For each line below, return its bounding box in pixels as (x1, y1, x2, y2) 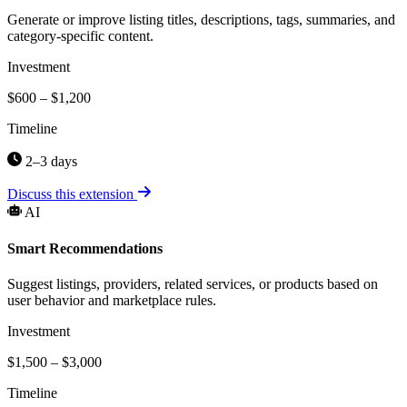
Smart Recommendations (7, 240, 163, 256)
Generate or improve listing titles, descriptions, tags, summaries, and (7, 12, 395, 28)
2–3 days (22, 154, 77, 170)
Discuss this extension (7, 186, 137, 203)
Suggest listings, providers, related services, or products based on (7, 275, 378, 292)
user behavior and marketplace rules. (7, 292, 216, 308)
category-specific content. (7, 28, 154, 45)
